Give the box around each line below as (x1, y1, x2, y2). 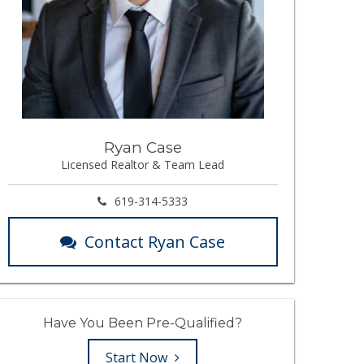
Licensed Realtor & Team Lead (61, 157, 225, 172)
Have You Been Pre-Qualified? (43, 315, 243, 331)
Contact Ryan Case (84, 231, 226, 253)
